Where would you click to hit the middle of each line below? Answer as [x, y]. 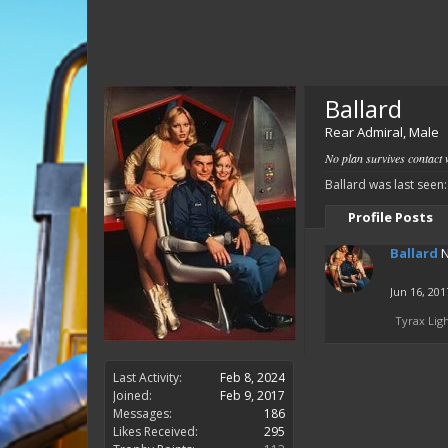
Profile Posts [390, 217]
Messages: [142, 413]
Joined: [132, 395]
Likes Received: [155, 431]
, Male [421, 132]
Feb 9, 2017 [252, 395]
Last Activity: [147, 377]
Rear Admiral [364, 132]
